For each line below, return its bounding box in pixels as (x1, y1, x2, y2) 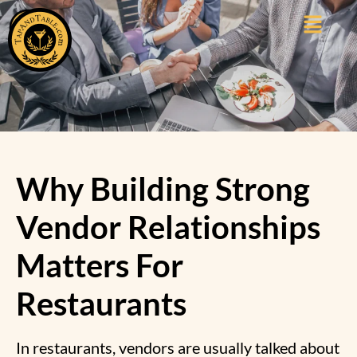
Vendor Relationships (16, 207, 320, 246)
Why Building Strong (16, 169, 310, 208)
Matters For (16, 245, 183, 284)
